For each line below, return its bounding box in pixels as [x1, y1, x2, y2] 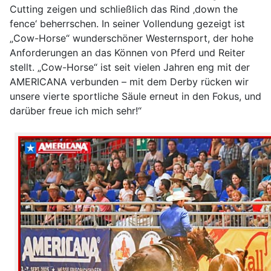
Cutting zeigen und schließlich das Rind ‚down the [10, 2, 238, 15]
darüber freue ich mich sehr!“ [10, 104, 142, 117]
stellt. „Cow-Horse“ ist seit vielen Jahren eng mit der [10, 60, 250, 73]
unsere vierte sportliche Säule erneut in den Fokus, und [10, 90, 261, 102]
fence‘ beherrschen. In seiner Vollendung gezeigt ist [10, 17, 245, 30]
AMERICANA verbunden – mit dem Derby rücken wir [10, 75, 249, 88]
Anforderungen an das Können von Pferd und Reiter [10, 46, 245, 59]
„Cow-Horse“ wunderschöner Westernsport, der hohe [10, 31, 253, 44]
